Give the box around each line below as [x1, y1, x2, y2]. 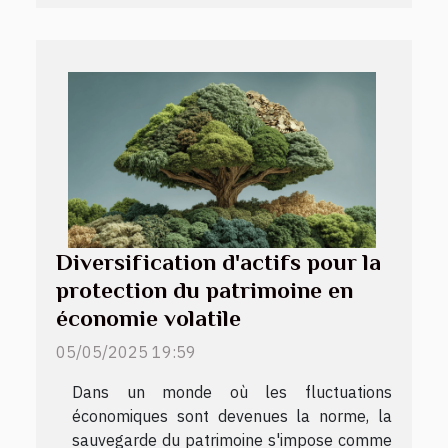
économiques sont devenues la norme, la [72, 405, 392, 426]
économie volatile [56, 304, 241, 331]
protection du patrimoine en [56, 276, 353, 303]
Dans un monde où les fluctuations [72, 381, 392, 402]
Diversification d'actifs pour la [56, 248, 381, 275]
